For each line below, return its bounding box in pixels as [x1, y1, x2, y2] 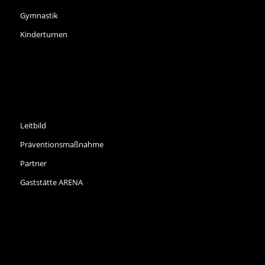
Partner [20, 158, 47, 169]
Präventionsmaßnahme [20, 139, 104, 150]
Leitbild [20, 120, 46, 131]
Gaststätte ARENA [20, 177, 83, 188]
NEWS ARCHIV [20, 247, 100, 261]
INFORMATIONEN [20, 99, 120, 114]
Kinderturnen [20, 29, 67, 40]
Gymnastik [20, 10, 58, 21]
